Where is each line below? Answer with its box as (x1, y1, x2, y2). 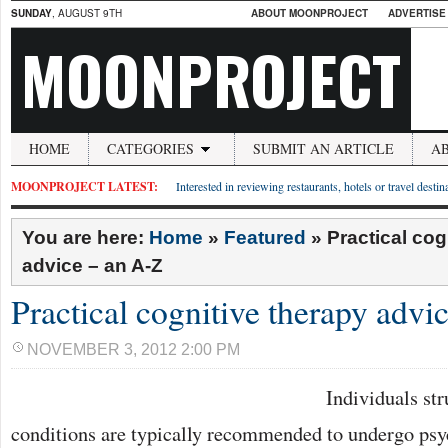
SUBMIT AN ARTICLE (253, 139, 394, 158)
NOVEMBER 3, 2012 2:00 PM (27, 341, 240, 358)
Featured (224, 227, 306, 248)
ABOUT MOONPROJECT (251, 6, 368, 20)
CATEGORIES (107, 139, 194, 158)
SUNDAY (11, 6, 52, 20)
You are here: (22, 227, 149, 248)
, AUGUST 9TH (52, 6, 122, 20)
